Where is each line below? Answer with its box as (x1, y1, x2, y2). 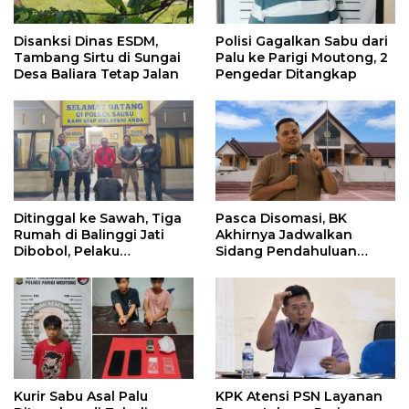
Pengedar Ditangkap (215, 65, 357, 82)
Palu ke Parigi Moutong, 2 (215, 48, 388, 66)
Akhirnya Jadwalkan (215, 226, 352, 244)
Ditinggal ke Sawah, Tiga (14, 210, 182, 227)
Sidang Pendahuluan (215, 243, 357, 260)
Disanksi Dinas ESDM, (14, 32, 158, 49)
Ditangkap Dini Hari (14, 259, 146, 277)
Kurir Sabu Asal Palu (14, 387, 148, 404)
